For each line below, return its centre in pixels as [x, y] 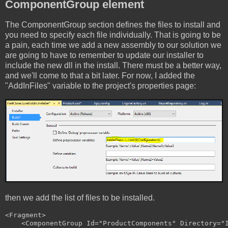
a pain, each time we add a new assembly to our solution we [113, 45]
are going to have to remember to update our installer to [104, 55]
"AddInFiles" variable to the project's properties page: [101, 85]
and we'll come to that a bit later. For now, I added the [100, 75]
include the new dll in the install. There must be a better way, [113, 65]
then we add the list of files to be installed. [80, 198]
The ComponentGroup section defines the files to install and [113, 24]
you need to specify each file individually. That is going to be [113, 35]
